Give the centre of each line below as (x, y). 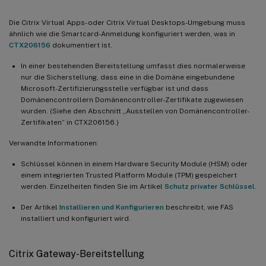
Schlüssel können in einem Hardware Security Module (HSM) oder (134, 164)
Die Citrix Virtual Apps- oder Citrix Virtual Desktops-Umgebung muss (127, 23)
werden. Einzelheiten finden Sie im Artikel (93, 187)
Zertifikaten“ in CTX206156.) (70, 123)
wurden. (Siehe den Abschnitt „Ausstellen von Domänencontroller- (135, 111)
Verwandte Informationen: (54, 143)
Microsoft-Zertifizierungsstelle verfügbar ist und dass (115, 89)
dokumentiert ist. (81, 45)
